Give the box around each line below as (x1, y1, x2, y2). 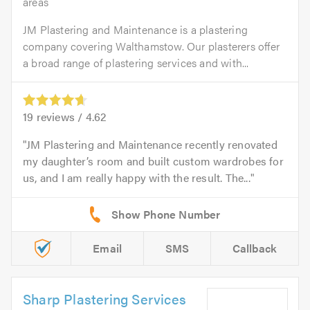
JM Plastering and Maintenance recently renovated (26, 136, 277, 152)
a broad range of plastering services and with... (23, 54, 249, 71)
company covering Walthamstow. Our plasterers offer (23, 37, 280, 54)
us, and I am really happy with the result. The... (23, 169, 250, 185)
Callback (232, 239, 277, 256)
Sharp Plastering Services (23, 288, 186, 309)
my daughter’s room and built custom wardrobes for (23, 152, 284, 169)
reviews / (33, 108, 86, 125)
